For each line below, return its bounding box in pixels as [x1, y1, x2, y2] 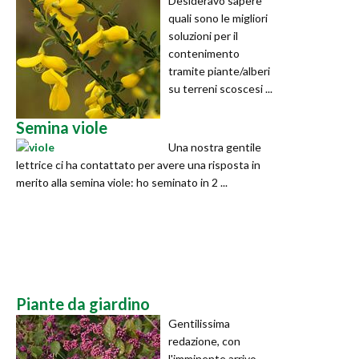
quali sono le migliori [168, 10, 268, 25]
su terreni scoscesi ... [168, 81, 272, 95]
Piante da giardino [16, 293, 150, 313]
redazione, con [168, 333, 240, 348]
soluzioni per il [168, 28, 238, 42]
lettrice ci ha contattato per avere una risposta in [16, 157, 260, 171]
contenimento [168, 46, 240, 60]
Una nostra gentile [168, 139, 261, 154]
